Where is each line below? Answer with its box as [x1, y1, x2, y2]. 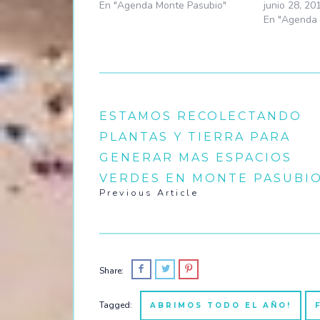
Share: [99, 264, 124, 276]
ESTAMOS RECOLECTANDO [99, 109, 302, 123]
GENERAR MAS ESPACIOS [99, 150, 292, 164]
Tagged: [99, 299, 132, 311]
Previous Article [99, 186, 199, 199]
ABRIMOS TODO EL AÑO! [150, 300, 291, 310]
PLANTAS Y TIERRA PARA [99, 129, 291, 144]
